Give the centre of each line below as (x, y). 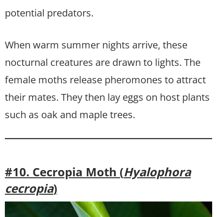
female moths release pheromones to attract (105, 79)
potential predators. (49, 13)
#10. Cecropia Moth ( (64, 171)
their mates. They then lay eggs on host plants (107, 97)
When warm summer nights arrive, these (96, 45)
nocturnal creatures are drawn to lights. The (103, 62)
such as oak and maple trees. (70, 114)
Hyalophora (157, 171)
